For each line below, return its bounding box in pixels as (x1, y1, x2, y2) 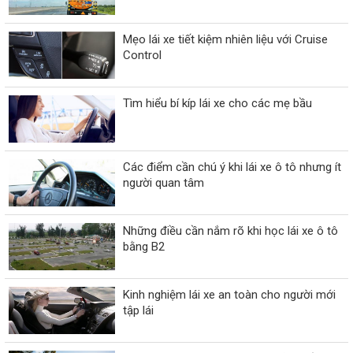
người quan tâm (123, 176, 205, 191)
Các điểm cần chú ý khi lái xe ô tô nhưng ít (123, 160, 342, 175)
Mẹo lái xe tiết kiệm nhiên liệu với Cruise (123, 32, 329, 47)
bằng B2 (123, 240, 165, 255)
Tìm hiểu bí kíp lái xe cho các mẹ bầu (123, 96, 313, 111)
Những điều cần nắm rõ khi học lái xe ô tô (123, 224, 339, 239)
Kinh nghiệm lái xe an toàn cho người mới (123, 288, 336, 303)
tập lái (123, 303, 154, 318)
